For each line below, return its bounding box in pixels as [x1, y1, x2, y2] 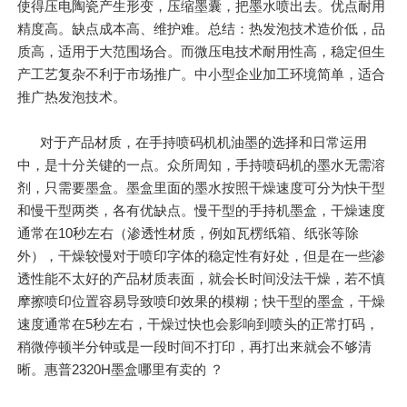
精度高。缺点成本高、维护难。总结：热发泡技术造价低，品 [17, 20, 386, 36]
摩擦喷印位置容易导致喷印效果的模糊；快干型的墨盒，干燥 [17, 293, 386, 310]
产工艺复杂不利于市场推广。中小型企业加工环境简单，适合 [17, 65, 386, 82]
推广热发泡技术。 [17, 88, 153, 104]
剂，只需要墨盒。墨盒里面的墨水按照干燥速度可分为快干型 [17, 180, 386, 196]
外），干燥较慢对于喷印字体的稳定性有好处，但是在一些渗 [17, 248, 386, 264]
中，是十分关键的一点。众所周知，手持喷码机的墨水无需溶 [17, 157, 386, 174]
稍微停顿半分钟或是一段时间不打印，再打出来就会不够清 [17, 339, 372, 355]
